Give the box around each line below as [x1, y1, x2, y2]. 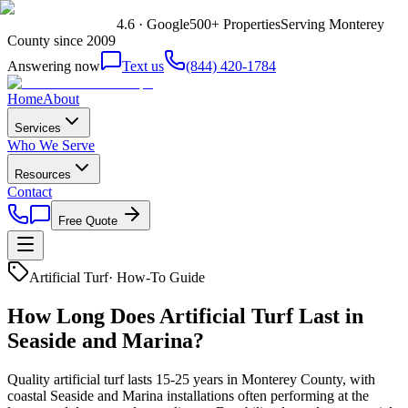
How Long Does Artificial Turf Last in [7, 303, 363, 328]
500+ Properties [189, 16, 280, 32]
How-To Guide [117, 270, 205, 285]
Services [15, 121, 61, 135]
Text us [122, 58, 164, 74]
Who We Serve [7, 138, 95, 153]
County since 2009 [7, 33, 116, 48]
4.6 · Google [117, 16, 189, 32]
